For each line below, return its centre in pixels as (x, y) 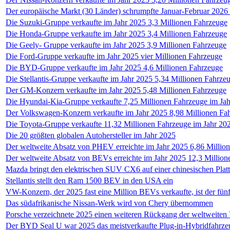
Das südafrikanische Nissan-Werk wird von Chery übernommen (109, 203)
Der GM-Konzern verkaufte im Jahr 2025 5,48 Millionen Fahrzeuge (116, 90)
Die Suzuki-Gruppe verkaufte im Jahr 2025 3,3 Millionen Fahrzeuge (117, 22)
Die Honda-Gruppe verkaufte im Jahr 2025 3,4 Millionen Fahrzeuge (116, 34)
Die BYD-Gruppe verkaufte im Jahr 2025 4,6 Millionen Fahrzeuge (114, 68)
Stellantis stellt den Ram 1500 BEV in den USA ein (89, 180)
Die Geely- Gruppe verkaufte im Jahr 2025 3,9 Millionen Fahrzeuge (116, 45)
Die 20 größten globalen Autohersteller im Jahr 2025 (91, 135)
